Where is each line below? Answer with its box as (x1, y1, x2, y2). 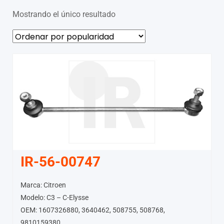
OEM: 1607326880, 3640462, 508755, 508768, (20, 205, 165, 214)
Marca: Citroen (20, 180, 66, 189)
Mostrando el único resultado (12, 9, 115, 19)
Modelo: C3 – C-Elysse (20, 193, 88, 201)
